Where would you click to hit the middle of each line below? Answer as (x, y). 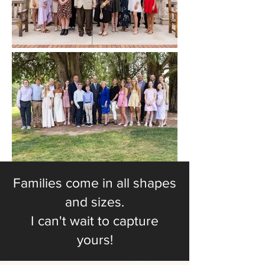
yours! (95, 240)
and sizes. (95, 202)
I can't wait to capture (95, 221)
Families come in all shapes (95, 183)
